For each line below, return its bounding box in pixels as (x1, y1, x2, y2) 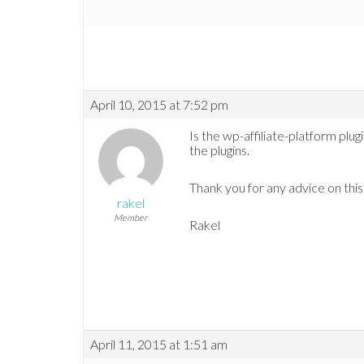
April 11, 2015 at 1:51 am (90, 336, 227, 353)
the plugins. (189, 142, 249, 158)
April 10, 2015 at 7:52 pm (90, 97, 228, 113)
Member (114, 212, 147, 223)
